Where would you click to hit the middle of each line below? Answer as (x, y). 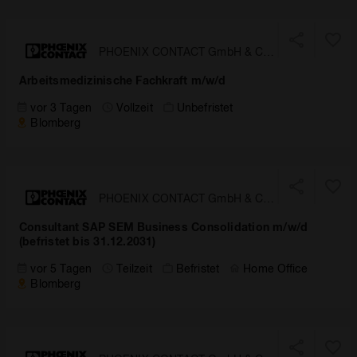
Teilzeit (134, 268)
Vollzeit (134, 107)
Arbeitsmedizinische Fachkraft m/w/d (123, 80)
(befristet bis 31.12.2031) (88, 241)
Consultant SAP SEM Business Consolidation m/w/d (164, 227)
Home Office (276, 268)
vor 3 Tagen (61, 107)
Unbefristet (205, 107)
